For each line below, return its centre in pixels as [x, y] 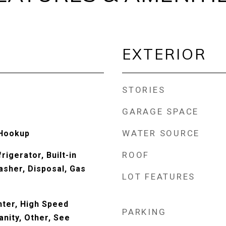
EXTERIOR [164, 54]
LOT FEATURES [159, 177]
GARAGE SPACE [160, 111]
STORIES [144, 90]
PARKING [144, 212]
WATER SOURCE [161, 133]
